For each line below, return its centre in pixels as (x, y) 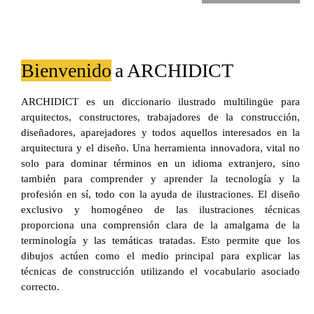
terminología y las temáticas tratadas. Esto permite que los (161, 240)
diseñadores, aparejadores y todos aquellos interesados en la (161, 132)
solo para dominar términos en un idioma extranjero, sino (161, 163)
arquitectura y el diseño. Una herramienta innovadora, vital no (161, 148)
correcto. (40, 286)
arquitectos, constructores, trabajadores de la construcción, (161, 117)
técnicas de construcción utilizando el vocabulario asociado (161, 271)
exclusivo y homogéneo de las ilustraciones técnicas (161, 209)
